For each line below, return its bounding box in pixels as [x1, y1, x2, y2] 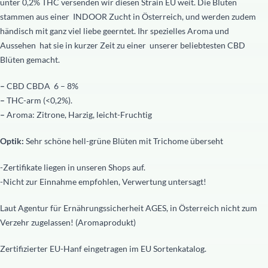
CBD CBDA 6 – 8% [7, 81, 78, 91]
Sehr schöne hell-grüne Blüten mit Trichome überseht [26, 136, 223, 146]
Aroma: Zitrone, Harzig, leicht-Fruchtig [7, 109, 152, 120]
